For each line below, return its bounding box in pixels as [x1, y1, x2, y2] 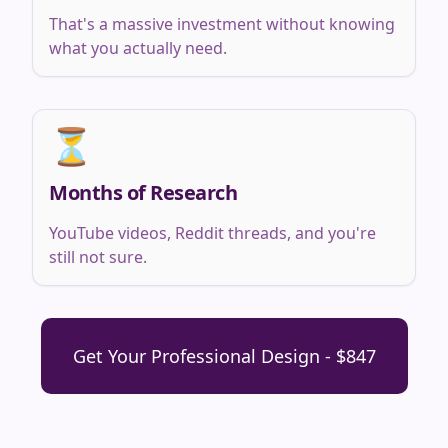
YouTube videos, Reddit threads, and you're [49, 222, 376, 244]
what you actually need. [49, 37, 227, 59]
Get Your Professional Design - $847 [72, 344, 376, 368]
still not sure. [49, 246, 147, 268]
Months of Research [49, 179, 237, 206]
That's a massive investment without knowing [49, 13, 395, 35]
